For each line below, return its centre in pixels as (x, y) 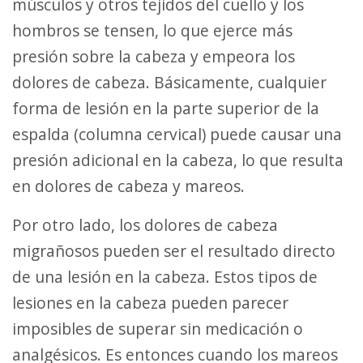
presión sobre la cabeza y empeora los (154, 57)
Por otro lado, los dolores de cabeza (17, 225)
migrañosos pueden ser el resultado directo (174, 251)
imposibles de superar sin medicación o (158, 329)
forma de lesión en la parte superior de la (166, 109)
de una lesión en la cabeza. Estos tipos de (165, 277)
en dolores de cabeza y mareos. (128, 186)
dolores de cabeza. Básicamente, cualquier (169, 83)
